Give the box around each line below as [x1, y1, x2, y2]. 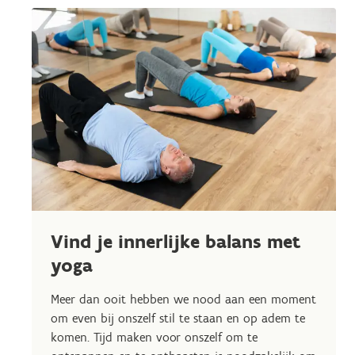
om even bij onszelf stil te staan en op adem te [51, 311, 305, 326]
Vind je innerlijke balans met [51, 230, 301, 253]
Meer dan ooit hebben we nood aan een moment [51, 292, 316, 307]
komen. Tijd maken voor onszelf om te [51, 330, 258, 345]
